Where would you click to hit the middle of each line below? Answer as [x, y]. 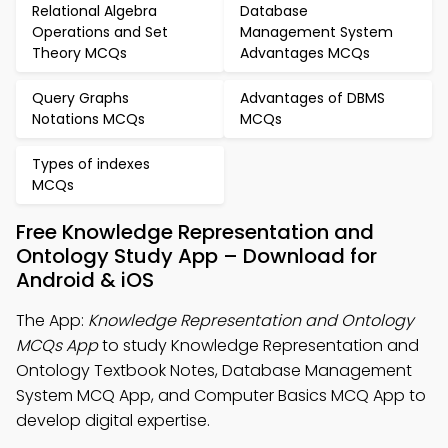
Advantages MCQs [305, 53]
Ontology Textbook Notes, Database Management [214, 370]
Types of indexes [91, 164]
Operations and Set [100, 32]
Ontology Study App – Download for [196, 256]
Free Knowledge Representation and [195, 232]
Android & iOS [85, 280]
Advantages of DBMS [312, 98]
